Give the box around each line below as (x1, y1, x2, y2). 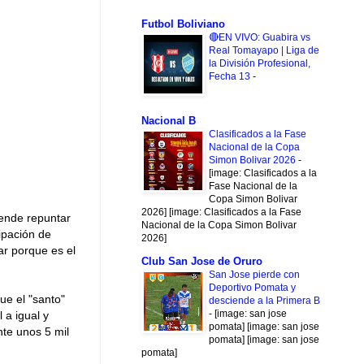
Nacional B (141, 114, 196, 127)
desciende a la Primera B (209, 295, 320, 307)
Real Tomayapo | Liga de (209, 45, 319, 57)
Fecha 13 (209, 71, 253, 83)
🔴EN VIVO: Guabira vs (209, 32, 310, 44)
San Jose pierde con (209, 269, 300, 281)
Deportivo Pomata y (209, 282, 296, 294)
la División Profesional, (209, 58, 310, 70)
